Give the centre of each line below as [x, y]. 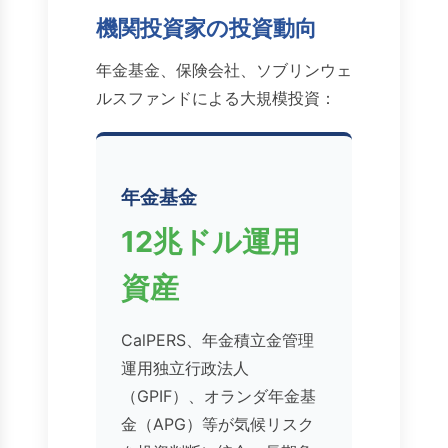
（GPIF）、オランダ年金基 [218, 396]
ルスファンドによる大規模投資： [216, 98]
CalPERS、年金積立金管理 [217, 340]
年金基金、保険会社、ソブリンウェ [224, 70]
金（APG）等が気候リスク [217, 424]
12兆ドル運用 [210, 242]
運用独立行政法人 [185, 368]
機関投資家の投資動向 [206, 28]
